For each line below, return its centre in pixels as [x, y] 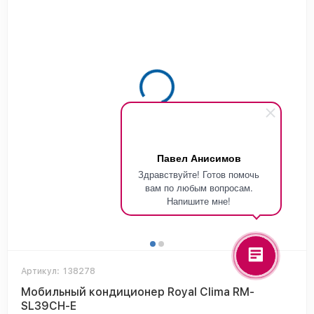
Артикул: [40, 271]
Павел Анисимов [199, 158]
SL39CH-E [49, 306]
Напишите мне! [199, 201]
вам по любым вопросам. [199, 187]
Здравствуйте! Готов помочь [199, 174]
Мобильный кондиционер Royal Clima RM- [138, 292]
